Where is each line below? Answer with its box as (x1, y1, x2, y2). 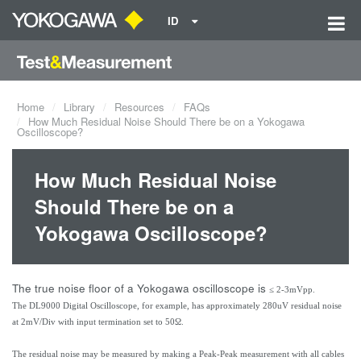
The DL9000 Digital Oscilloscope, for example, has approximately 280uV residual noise (12, 301, 342, 310)
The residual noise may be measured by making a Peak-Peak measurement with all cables (12, 350, 344, 359)
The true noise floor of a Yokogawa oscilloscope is (12, 280, 269, 296)
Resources (114, 99, 164, 114)
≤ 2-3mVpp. (269, 285, 315, 294)
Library (64, 99, 95, 114)
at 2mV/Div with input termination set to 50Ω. (12, 317, 184, 326)
